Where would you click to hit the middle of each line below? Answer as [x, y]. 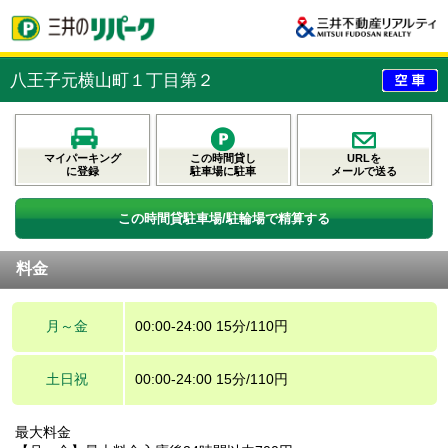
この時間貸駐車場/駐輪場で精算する [224, 218]
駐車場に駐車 [223, 170]
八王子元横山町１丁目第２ [112, 80]
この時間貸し [223, 157]
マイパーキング [82, 157]
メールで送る [364, 170]
